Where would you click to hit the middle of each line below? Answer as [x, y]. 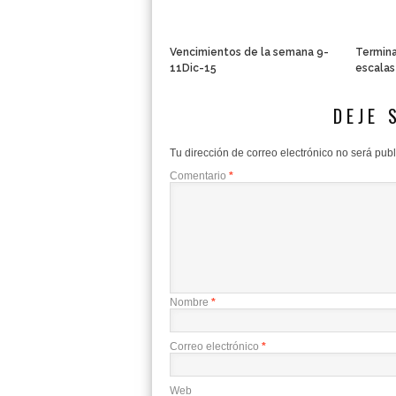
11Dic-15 [193, 68]
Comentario [199, 176]
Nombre [190, 302]
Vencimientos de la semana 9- [249, 52]
